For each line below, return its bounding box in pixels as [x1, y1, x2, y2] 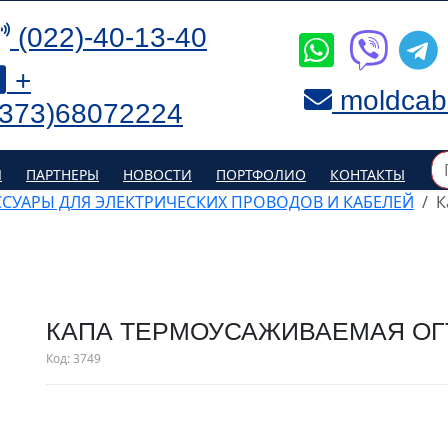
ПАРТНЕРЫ [26, 164, 99, 184]
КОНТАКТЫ [330, 164, 405, 184]
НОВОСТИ [123, 164, 192, 184]
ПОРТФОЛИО [216, 164, 306, 184]
